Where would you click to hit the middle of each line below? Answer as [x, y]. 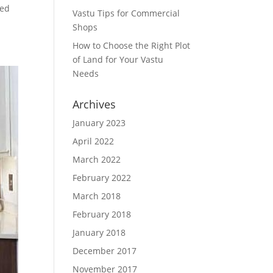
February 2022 [102, 178]
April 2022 [94, 141]
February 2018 [102, 214]
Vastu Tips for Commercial [126, 13]
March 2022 [97, 159]
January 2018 [99, 232]
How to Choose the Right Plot [132, 45]
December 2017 [105, 251]
